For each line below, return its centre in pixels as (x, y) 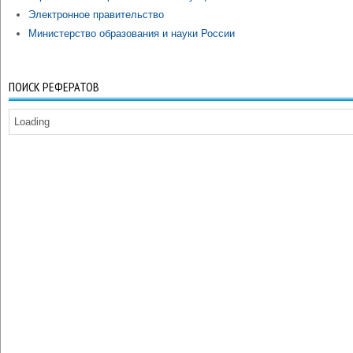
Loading (32, 122)
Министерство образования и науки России (132, 33)
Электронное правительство (96, 15)
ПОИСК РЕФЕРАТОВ (54, 87)
